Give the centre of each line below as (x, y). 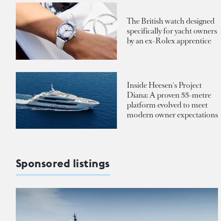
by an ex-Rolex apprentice (169, 41)
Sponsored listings (63, 164)
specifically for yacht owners (172, 31)
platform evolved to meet (167, 105)
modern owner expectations (172, 115)
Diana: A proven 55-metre (169, 95)
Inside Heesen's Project (164, 85)
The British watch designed (171, 21)
